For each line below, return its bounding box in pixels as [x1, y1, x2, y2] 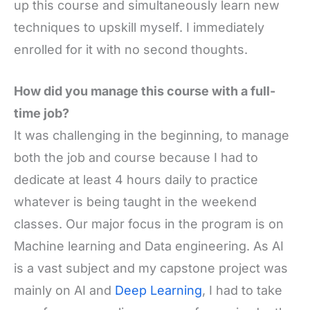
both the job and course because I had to [14, 150, 258, 165]
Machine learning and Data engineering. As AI [14, 239, 284, 254]
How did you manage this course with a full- [14, 84, 275, 99]
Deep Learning [115, 283, 202, 298]
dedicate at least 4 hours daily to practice [14, 172, 258, 188]
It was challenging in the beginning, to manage [14, 128, 289, 143]
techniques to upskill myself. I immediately [14, 19, 264, 35]
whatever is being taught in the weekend [14, 194, 257, 210]
